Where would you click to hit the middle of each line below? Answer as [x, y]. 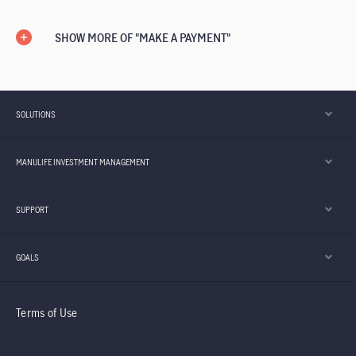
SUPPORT [32, 209]
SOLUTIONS [36, 114]
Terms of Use [47, 313]
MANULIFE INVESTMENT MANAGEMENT [83, 162]
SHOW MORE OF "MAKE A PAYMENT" [143, 38]
